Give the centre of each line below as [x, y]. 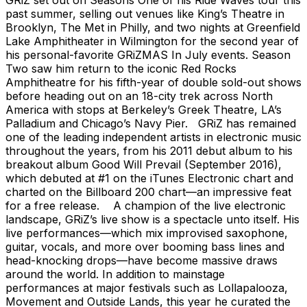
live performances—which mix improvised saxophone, [147, 233]
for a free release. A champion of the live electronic [146, 205]
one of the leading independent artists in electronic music [153, 137]
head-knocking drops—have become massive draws [142, 260]
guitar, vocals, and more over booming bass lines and [145, 246]
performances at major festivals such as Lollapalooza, [147, 287]
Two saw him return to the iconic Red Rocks [121, 68]
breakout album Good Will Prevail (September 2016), [144, 164]
